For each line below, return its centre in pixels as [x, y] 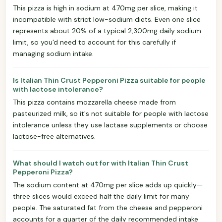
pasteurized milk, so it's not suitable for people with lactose [111, 113]
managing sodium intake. [53, 53]
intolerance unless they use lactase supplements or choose [110, 125]
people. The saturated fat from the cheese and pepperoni [108, 207]
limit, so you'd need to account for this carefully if [94, 42]
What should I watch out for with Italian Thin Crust [101, 163]
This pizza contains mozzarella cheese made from [94, 102]
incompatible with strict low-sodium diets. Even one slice [107, 19]
